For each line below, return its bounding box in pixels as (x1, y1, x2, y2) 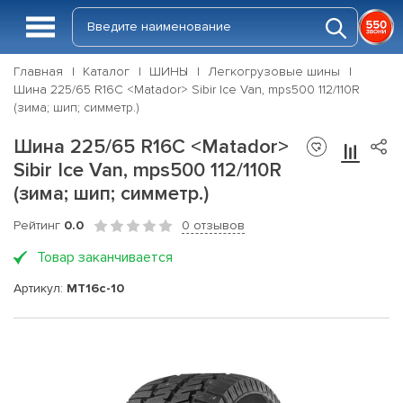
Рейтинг (13, 218, 64, 233)
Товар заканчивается (37, 248, 173, 266)
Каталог (83, 64, 130, 79)
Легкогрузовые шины (208, 64, 340, 79)
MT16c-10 (67, 280, 124, 296)
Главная (13, 64, 63, 79)
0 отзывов (182, 218, 245, 233)
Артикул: (13, 280, 67, 296)
